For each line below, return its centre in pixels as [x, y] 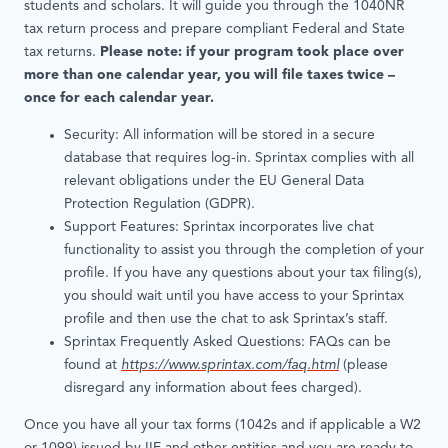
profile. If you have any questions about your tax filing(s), [243, 274]
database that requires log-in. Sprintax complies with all [239, 159]
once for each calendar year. [119, 99]
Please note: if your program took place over [252, 53]
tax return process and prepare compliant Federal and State [214, 30]
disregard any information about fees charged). [213, 389]
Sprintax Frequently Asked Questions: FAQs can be [227, 343]
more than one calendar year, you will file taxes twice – [209, 76]
